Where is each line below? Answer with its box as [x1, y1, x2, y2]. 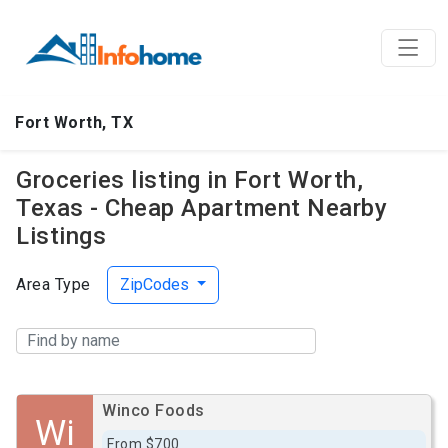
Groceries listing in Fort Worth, [16, 166, 363, 194]
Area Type [16, 275, 91, 294]
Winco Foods [102, 401, 205, 420]
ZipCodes [119, 275, 193, 294]
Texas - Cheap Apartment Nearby [16, 194, 387, 222]
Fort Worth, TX [15, 113, 133, 132]
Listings [16, 222, 106, 250]
